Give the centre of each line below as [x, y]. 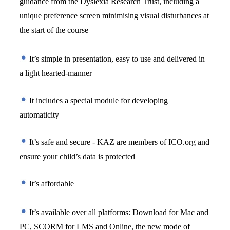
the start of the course [54, 30]
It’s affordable [51, 183]
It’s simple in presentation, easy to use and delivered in [116, 59]
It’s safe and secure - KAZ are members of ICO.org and [119, 142]
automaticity [41, 114]
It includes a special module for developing [98, 100]
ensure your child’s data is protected [78, 156]
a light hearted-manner [57, 73]
